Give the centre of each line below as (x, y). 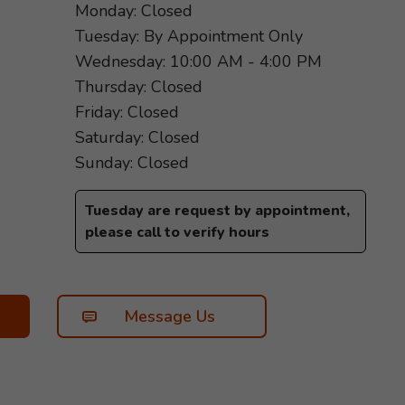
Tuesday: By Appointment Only (189, 36)
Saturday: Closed (137, 137)
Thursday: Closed (139, 87)
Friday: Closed (127, 112)
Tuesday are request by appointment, (217, 211)
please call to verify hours (177, 232)
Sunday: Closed (132, 163)
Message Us (169, 316)
